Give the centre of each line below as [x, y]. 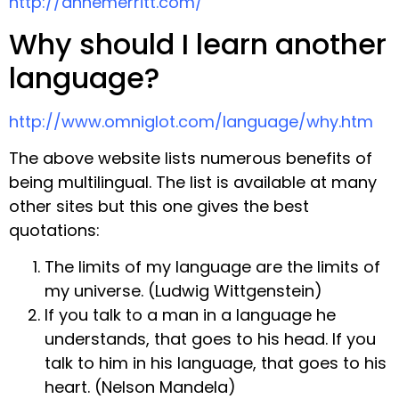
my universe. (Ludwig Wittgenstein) [183, 291]
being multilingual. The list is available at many [193, 183]
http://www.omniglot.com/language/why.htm [191, 121]
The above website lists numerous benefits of [191, 159]
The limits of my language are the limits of [212, 267]
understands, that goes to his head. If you [210, 339]
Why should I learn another [198, 44]
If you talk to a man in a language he [190, 315]
